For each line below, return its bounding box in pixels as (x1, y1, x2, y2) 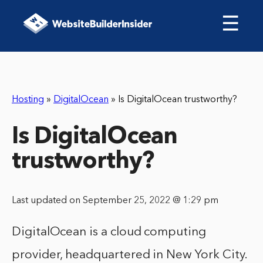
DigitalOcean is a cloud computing (12, 226, 206, 239)
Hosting (12, 95, 44, 104)
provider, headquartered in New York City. (12, 249, 248, 262)
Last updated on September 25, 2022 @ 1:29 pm (12, 196, 218, 206)
